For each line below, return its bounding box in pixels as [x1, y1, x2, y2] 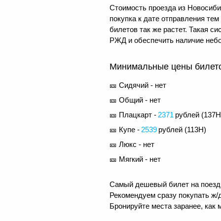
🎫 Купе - [110, 125, 140, 134]
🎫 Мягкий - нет [110, 154, 161, 163]
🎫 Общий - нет [110, 95, 161, 104]
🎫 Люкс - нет [110, 140, 154, 148]
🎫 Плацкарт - [110, 110, 156, 119]
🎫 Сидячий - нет [110, 80, 166, 89]
